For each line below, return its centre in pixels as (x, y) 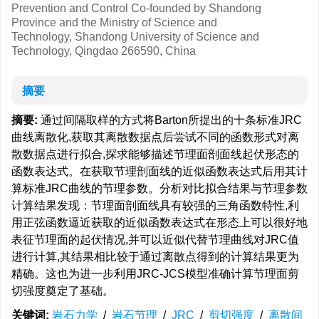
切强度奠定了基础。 (63, 291)
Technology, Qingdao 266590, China (104, 51)
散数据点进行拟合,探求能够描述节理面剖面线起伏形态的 (155, 154)
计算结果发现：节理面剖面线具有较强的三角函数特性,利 (155, 205)
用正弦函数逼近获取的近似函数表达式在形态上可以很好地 (159, 223)
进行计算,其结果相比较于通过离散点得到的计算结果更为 (155, 257)
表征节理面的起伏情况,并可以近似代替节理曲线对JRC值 (155, 240)
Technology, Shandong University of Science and (135, 37)
